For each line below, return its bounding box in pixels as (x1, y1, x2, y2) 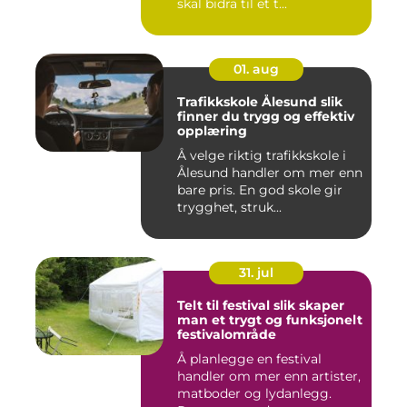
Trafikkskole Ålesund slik (177, 94, 321, 111)
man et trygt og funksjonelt (177, 312, 362, 329)
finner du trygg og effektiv (177, 108, 354, 125)
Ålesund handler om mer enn (177, 164, 362, 182)
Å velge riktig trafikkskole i (177, 147, 346, 164)
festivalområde (177, 326, 276, 343)
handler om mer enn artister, (177, 368, 361, 385)
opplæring (177, 123, 247, 140)
